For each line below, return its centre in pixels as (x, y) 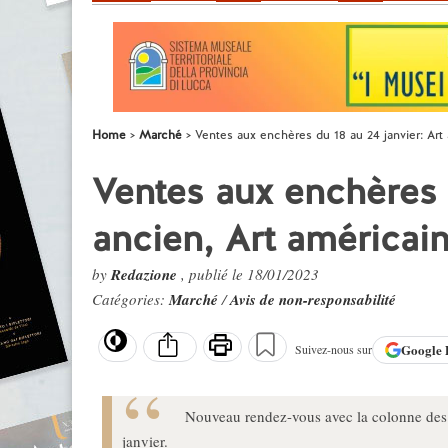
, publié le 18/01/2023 (250, 274)
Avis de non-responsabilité (313, 299)
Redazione (146, 274)
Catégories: (130, 299)
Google (423, 350)
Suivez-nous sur (333, 349)
